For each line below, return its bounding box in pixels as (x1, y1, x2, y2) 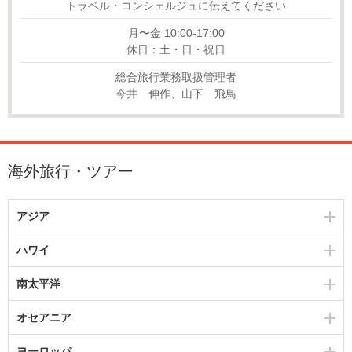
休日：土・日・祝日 (126, 42, 225, 56)
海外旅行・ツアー (8, 162, 134, 180)
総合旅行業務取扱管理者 (115, 70, 236, 83)
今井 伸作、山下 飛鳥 (115, 86, 236, 100)
